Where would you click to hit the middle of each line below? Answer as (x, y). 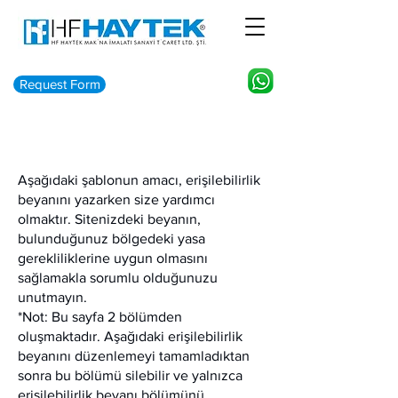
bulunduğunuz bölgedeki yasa (111, 239)
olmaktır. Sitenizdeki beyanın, (109, 219)
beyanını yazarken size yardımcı (116, 199)
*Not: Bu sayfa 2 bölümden (100, 317)
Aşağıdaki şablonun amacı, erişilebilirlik (139, 180)
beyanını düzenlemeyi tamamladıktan (134, 356)
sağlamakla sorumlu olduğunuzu (118, 278)
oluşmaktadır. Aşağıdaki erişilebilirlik (130, 336)
